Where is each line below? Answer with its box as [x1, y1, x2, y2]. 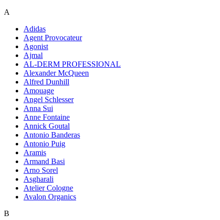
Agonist [24, 42, 48, 51]
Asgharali [24, 175, 54, 183]
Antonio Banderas [24, 131, 80, 139]
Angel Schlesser [24, 95, 74, 104]
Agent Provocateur [24, 33, 82, 42]
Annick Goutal [24, 122, 70, 130]
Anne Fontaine [24, 113, 70, 121]
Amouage [24, 86, 54, 95]
